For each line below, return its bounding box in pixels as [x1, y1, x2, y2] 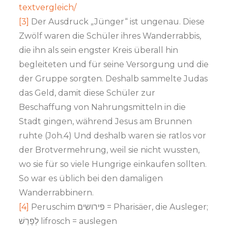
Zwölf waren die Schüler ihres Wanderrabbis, [19, 31, 202, 41]
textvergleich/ [19, 2, 77, 12]
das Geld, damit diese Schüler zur [19, 88, 156, 98]
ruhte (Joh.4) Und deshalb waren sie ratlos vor [19, 130, 207, 140]
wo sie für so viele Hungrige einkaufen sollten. [19, 159, 207, 169]
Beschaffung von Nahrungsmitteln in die [19, 102, 186, 112]
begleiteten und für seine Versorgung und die [19, 59, 209, 69]
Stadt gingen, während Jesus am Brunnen [19, 116, 192, 126]
